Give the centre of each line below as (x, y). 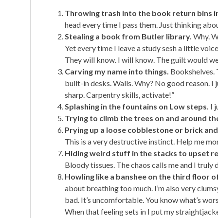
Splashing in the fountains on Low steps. (137, 106)
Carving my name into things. (117, 71)
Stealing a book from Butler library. (128, 36)
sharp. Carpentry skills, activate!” (119, 94)
